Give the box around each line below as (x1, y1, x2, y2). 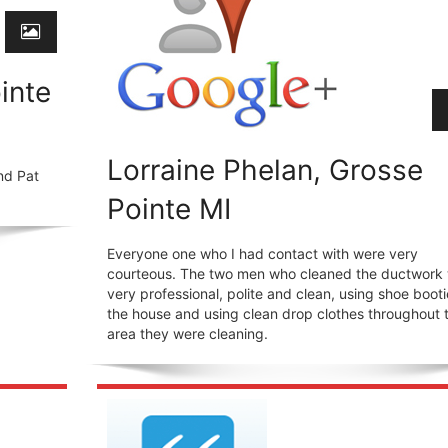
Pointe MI (106, 191, 231, 226)
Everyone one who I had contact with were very (106, 244, 418, 262)
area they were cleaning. (106, 324, 268, 342)
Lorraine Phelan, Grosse (106, 152, 423, 187)
